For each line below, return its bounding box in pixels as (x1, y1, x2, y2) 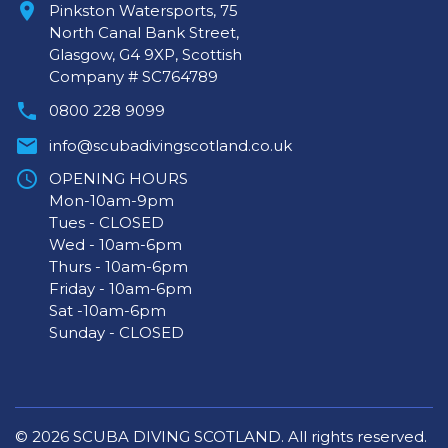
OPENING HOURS (49, 169, 188, 188)
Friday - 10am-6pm (49, 279, 192, 298)
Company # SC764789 (49, 67, 218, 86)
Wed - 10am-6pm (49, 235, 182, 254)
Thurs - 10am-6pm (49, 257, 188, 276)
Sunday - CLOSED (49, 323, 184, 342)
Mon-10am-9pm (49, 191, 174, 210)
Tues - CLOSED (49, 213, 164, 232)
